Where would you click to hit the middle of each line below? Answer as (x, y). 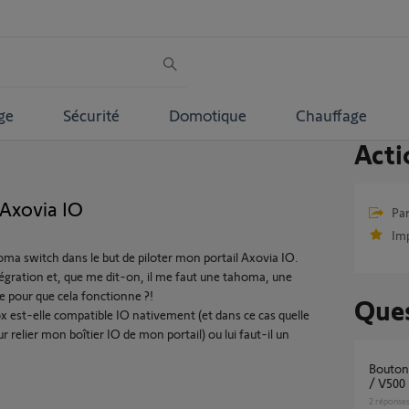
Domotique (207, 115)
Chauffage (331, 115)
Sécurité (91, 115)
